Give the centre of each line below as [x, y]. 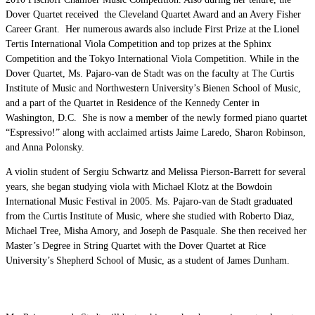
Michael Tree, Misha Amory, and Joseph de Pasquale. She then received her [156, 231]
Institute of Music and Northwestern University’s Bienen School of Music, [153, 89]
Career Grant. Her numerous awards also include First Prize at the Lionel [153, 30]
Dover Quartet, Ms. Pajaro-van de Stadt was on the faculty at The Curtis [150, 74]
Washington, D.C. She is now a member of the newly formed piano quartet [156, 118]
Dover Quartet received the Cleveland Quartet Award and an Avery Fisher [153, 15]
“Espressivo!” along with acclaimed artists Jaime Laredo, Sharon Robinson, [156, 133]
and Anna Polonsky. [45, 148]
